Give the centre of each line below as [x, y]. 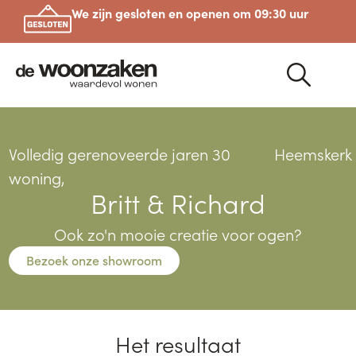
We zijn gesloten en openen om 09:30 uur [191, 13]
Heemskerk [313, 154]
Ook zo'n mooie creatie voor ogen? [178, 234]
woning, [37, 178]
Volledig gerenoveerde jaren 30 [120, 154]
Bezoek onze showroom [95, 260]
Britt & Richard [178, 203]
